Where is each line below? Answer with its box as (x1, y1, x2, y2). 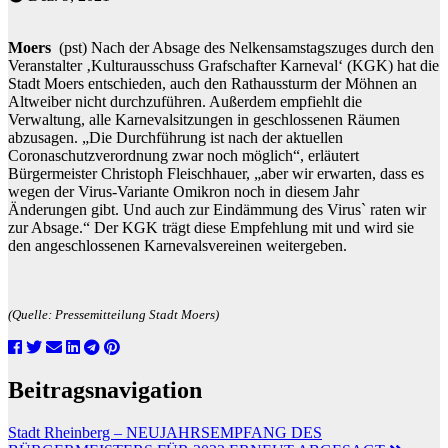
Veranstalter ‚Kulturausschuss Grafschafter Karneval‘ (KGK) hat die (8, 56, 439, 74)
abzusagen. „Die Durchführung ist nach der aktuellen (8, 128, 343, 146)
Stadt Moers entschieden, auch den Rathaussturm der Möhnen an (8, 74, 417, 92)
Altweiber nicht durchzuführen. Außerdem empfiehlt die (8, 92, 362, 110)
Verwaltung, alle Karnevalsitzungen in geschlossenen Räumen (8, 110, 400, 128)
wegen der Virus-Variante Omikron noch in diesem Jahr (8, 182, 359, 200)
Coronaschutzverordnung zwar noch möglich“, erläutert (8, 146, 359, 164)
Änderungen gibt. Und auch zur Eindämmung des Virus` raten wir (8, 200, 426, 218)
